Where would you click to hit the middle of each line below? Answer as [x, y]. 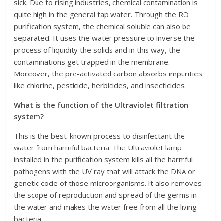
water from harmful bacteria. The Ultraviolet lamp [98, 148]
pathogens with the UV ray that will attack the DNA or [105, 171]
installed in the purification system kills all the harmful [104, 160]
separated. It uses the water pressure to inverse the [105, 38]
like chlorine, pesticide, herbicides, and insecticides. [100, 86]
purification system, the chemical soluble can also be [103, 26]
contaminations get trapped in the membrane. [92, 62]
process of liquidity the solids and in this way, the [97, 50]
